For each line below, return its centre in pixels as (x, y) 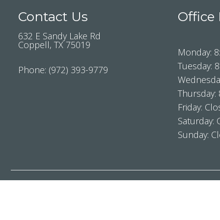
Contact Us (53, 17)
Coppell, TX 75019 (54, 45)
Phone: (33, 70)
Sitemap (170, 201)
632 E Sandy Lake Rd (59, 36)
